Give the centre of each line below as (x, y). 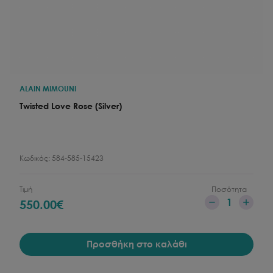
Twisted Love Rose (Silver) (71, 106)
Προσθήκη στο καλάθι (136, 244)
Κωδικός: (36, 158)
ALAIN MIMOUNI (48, 89)
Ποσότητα (229, 189)
